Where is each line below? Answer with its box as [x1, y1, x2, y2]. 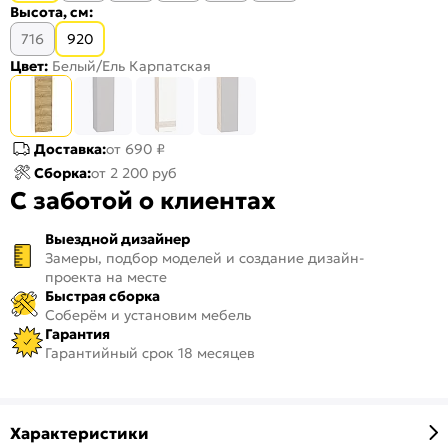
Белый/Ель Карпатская [52, 56, 211, 75]
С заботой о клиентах [10, 185, 276, 216]
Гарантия [45, 324, 110, 343]
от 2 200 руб [91, 163, 177, 182]
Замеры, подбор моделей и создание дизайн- [45, 248, 364, 267]
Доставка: [34, 139, 106, 158]
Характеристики [10, 422, 149, 443]
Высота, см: [10, 2, 93, 21]
